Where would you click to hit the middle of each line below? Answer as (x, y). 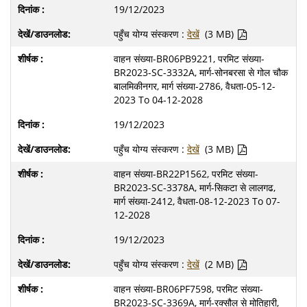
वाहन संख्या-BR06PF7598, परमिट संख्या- (188, 289)
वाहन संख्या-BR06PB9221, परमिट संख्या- (189, 59)
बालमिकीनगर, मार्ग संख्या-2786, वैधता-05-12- (195, 86)
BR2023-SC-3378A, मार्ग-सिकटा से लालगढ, (195, 187)
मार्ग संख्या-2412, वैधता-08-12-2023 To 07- (197, 201)
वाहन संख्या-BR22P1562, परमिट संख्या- (186, 174)
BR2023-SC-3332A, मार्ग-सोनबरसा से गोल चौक (201, 72)
